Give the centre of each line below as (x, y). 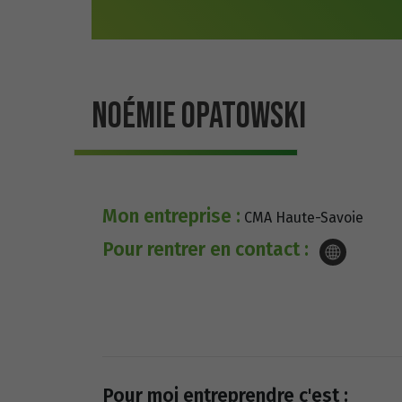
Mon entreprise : (171, 216)
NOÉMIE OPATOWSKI (199, 117)
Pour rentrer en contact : (205, 249)
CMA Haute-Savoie (302, 218)
